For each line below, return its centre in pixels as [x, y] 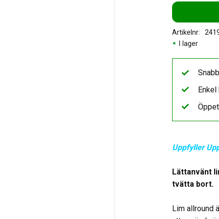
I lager [188, 44]
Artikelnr [186, 33]
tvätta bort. [193, 184]
